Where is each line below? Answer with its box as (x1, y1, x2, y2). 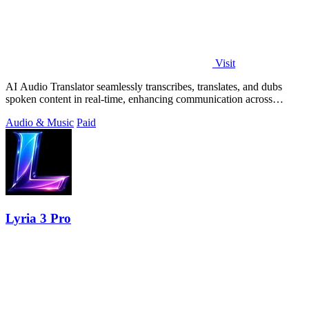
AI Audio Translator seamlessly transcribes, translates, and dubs (6, 81, 282, 93)
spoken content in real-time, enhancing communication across (6, 93, 272, 106)
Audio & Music (6, 117, 74, 129)
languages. (6, 106, 52, 118)
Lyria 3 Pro (6, 211, 71, 226)
